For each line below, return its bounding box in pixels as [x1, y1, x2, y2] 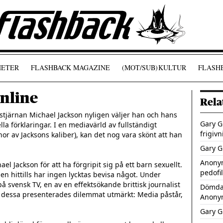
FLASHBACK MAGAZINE [30, 63, 110, 72]
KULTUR [158, 63, 186, 72]
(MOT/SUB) [121, 63, 158, 72]
